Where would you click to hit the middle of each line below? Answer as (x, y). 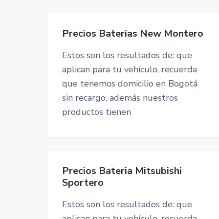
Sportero (83, 183)
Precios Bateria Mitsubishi (122, 171)
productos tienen (97, 112)
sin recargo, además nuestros (120, 98)
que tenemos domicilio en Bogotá (130, 84)
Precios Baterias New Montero (133, 34)
